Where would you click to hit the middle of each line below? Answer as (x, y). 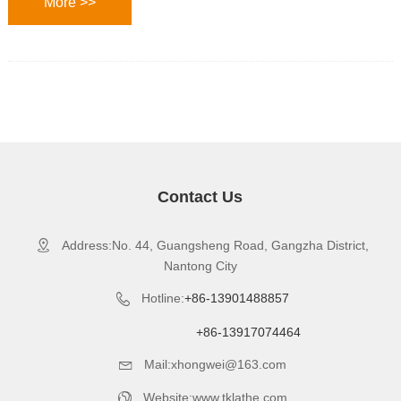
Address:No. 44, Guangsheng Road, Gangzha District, (211, 246)
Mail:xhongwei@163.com (211, 364)
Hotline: (159, 299)
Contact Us (200, 197)
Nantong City (200, 266)
